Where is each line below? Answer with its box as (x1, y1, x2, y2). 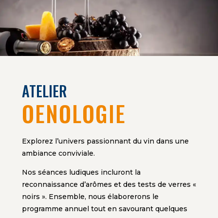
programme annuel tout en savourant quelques (21, 204, 187, 214)
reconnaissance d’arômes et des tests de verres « (21, 180, 196, 189)
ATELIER (21, 79, 67, 102)
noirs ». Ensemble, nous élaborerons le (21, 192, 159, 201)
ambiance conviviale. (21, 149, 95, 158)
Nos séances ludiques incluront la (21, 168, 141, 177)
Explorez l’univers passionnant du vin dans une (21, 137, 189, 146)
